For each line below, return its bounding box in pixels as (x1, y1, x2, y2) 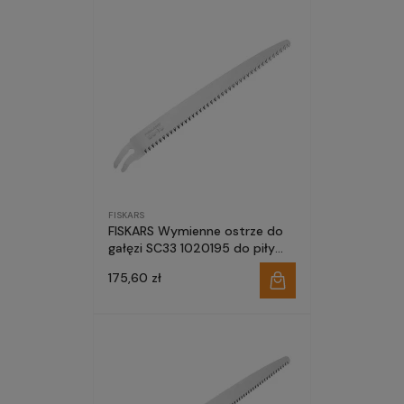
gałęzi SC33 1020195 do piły (108, 240, 275, 256)
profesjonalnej (108, 257, 194, 273)
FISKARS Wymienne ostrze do (108, 223, 283, 239)
